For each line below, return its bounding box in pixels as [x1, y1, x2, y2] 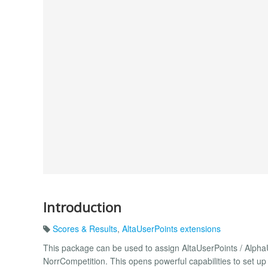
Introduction [43, 197, 121, 217]
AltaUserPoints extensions [122, 223, 221, 235]
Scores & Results [53, 223, 117, 235]
